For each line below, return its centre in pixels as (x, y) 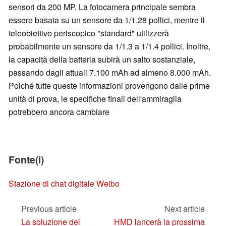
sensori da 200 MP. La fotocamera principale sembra (102, 7)
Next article (185, 209)
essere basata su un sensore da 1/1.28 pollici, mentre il (107, 20)
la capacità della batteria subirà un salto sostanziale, (102, 60)
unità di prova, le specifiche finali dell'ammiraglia (95, 99)
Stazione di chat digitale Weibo (64, 184)
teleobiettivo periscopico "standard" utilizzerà (89, 33)
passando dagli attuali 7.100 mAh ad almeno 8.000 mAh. (110, 73)
